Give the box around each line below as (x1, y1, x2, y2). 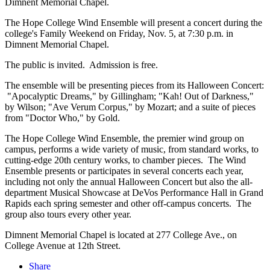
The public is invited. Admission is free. (5, 60, 158, 71)
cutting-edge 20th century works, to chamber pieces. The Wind (5, 155, 246, 166)
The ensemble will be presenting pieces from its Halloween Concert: (5, 80, 264, 91)
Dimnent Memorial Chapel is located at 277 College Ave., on (5, 230, 237, 240)
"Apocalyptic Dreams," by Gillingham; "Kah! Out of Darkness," (5, 91, 254, 102)
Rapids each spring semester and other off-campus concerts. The (5, 198, 251, 209)
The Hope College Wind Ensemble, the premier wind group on (5, 133, 244, 144)
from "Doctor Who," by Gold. (5, 113, 120, 124)
